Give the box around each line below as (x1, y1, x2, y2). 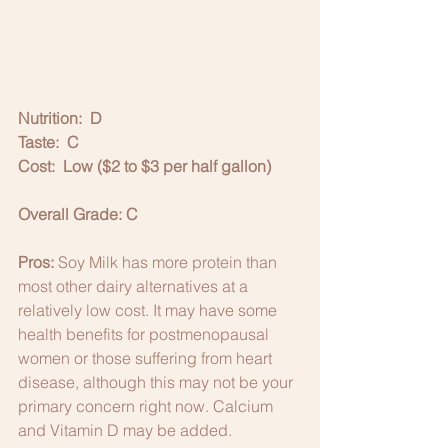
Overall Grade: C (18, 204, 138, 225)
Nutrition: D (18, 108, 102, 129)
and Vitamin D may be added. (18, 420, 236, 441)
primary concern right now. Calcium (18, 396, 277, 417)
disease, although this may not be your (18, 372, 297, 393)
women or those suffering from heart (18, 348, 276, 369)
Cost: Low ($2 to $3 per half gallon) (18, 156, 271, 177)
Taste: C (18, 132, 79, 153)
